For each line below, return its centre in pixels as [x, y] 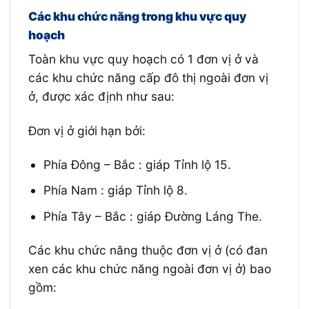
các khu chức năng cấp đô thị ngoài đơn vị [148, 78]
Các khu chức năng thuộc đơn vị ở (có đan [148, 250]
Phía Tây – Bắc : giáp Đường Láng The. [153, 216]
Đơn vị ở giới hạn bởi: [87, 130]
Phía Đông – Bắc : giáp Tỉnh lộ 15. [138, 165]
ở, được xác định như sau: [101, 97]
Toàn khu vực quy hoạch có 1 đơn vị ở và [143, 59]
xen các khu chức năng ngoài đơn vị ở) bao [149, 269]
